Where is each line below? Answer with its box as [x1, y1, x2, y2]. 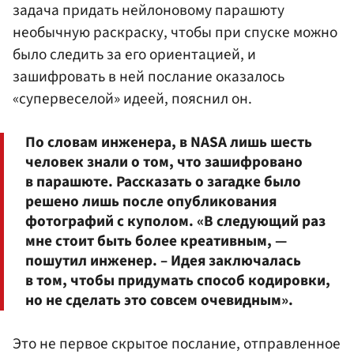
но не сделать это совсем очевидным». [25, 288, 293, 311]
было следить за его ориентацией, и [13, 43, 256, 66]
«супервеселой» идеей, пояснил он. [13, 87, 252, 110]
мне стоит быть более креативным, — [25, 229, 287, 252]
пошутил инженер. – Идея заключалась [25, 249, 301, 272]
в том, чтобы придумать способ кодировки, [25, 269, 330, 292]
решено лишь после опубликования [25, 190, 277, 213]
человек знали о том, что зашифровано [25, 150, 303, 173]
